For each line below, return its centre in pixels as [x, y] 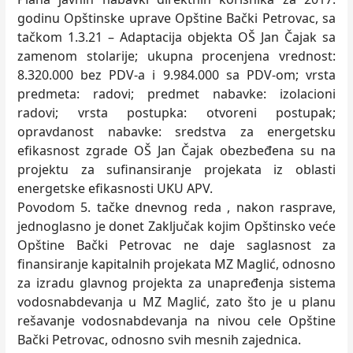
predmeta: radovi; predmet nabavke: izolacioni [176, 94]
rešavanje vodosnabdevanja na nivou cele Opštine [176, 321]
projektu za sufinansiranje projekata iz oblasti [176, 169]
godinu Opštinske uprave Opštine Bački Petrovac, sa [176, 18]
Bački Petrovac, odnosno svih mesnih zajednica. [159, 340]
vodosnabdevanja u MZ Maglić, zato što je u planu [176, 302]
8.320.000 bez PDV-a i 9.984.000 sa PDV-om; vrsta [176, 75]
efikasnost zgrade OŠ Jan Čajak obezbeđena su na [176, 150]
